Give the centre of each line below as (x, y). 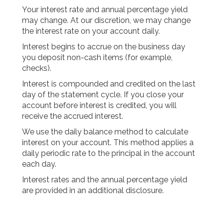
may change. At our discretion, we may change (106, 21)
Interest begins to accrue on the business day (103, 47)
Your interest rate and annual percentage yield (105, 10)
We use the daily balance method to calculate (105, 132)
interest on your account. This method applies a (108, 143)
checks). (36, 68)
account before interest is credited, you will (99, 106)
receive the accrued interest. (72, 116)
